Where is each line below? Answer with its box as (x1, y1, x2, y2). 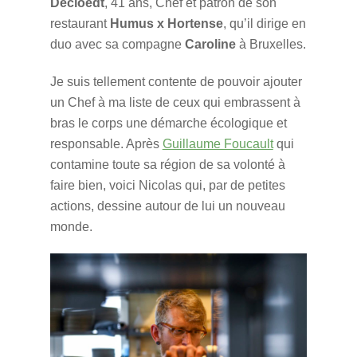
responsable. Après (49, 136, 163, 151)
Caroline (184, 37, 236, 51)
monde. (49, 219, 92, 233)
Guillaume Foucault (162, 136, 273, 151)
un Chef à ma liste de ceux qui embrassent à (49, 95, 300, 109)
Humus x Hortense (109, 16, 223, 30)
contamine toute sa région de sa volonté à (49, 157, 285, 171)
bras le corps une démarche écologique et (49, 116, 287, 130)
